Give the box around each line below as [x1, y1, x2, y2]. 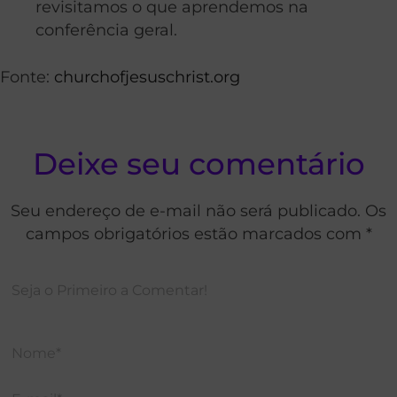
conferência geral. [35, 20, 177, 40]
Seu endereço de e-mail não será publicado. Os [11, 201, 386, 221]
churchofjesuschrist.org [54, 67, 240, 87]
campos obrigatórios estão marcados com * [25, 224, 372, 244]
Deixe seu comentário [32, 145, 365, 183]
